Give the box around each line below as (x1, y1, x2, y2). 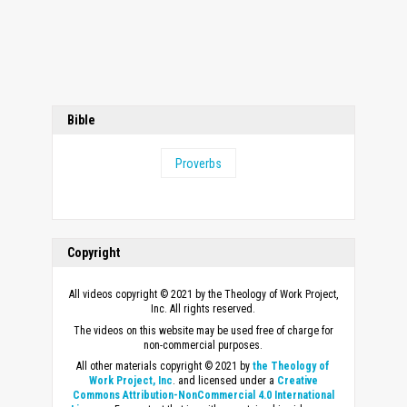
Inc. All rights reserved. (151, 303, 256, 316)
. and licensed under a (172, 374, 277, 388)
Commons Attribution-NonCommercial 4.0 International (72, 389, 334, 402)
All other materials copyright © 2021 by (76, 360, 253, 373)
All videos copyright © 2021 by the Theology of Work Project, (68, 288, 338, 302)
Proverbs (175, 155, 223, 171)
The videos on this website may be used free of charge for (73, 323, 333, 337)
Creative (276, 374, 318, 388)
